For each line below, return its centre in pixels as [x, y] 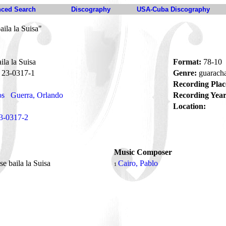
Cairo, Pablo [138, 163]
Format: [187, 62]
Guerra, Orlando [37, 95]
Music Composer [143, 152]
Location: [189, 106]
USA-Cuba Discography [173, 9]
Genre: [185, 73]
